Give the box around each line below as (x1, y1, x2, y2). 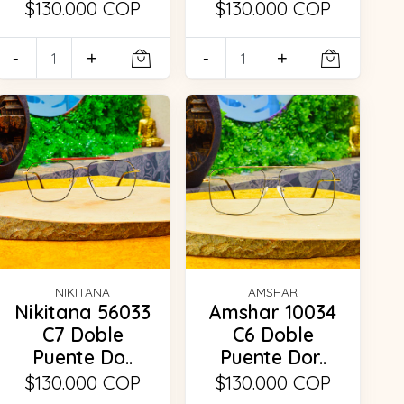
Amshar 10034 (209, 299, 337, 324)
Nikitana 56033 (14, 299, 151, 324)
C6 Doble (232, 322, 314, 346)
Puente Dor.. (219, 344, 326, 369)
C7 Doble (41, 322, 124, 346)
